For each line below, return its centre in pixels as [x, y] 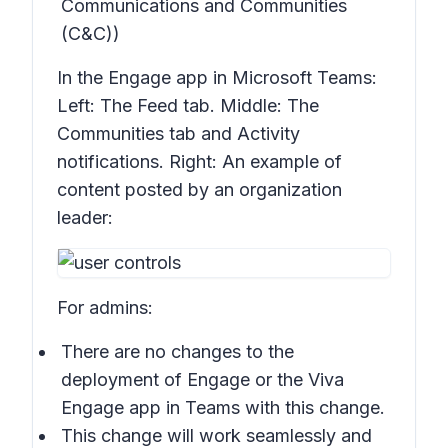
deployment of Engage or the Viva [202, 379]
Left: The [97, 105]
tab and [203, 133]
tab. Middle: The [251, 105]
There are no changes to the [177, 351]
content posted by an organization [199, 189]
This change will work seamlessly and [216, 435]
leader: [85, 217]
